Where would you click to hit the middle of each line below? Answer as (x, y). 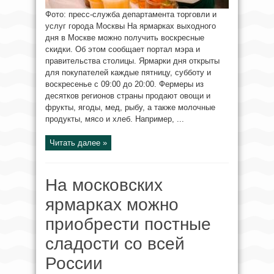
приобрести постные (128, 224)
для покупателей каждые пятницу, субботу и (128, 73)
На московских (104, 185)
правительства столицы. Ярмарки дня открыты (132, 61)
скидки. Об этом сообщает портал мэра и (123, 50)
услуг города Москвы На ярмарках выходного (131, 26)
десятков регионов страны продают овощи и (128, 96)
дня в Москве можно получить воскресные (125, 38)
